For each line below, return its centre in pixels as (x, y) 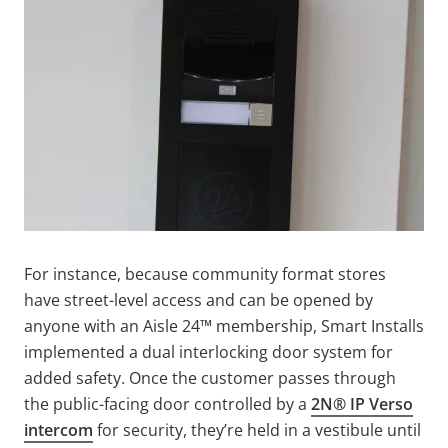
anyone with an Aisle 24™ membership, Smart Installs (224, 325)
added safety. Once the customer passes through (210, 377)
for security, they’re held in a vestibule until (257, 429)
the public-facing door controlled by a (167, 403)
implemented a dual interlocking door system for (208, 351)
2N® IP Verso (362, 403)
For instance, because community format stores (205, 273)
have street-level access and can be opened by (198, 299)
